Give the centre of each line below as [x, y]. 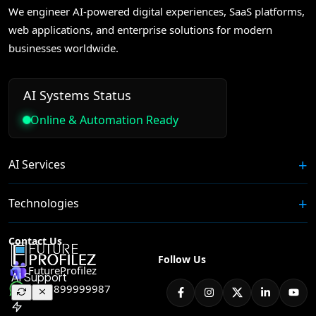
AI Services [37, 164]
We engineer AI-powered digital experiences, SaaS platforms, [157, 11]
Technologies [44, 203]
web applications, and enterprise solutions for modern [140, 29]
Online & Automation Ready [104, 120]
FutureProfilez [62, 270]
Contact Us [35, 241]
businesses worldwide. [63, 48]
